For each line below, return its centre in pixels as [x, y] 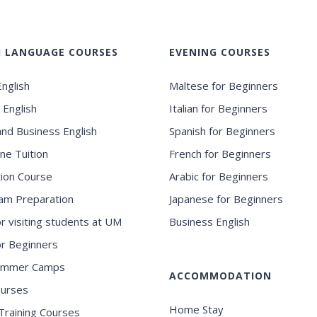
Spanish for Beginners [222, 131]
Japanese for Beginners [226, 199]
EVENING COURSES [219, 52]
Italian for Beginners [218, 109]
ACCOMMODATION [220, 276]
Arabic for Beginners [218, 177]
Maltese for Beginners [223, 86]
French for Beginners [220, 154]
